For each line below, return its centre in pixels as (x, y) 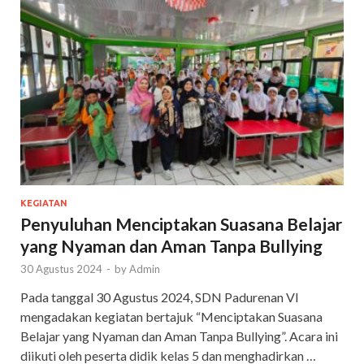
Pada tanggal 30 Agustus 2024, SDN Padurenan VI (160, 297)
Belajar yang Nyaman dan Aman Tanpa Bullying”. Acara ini (179, 336)
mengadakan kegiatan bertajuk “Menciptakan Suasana (171, 317)
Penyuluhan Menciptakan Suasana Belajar (181, 224)
